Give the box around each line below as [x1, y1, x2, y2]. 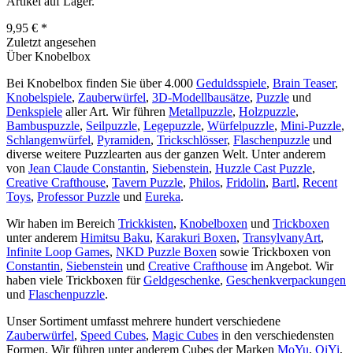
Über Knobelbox [6, 50, 91, 64]
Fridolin [226, 176, 266, 190]
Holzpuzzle [239, 105, 295, 119]
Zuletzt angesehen [6, 35, 96, 50]
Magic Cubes [152, 329, 218, 343]
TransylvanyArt [243, 231, 321, 245]
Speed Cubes [80, 329, 146, 343]
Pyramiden [97, 133, 150, 147]
